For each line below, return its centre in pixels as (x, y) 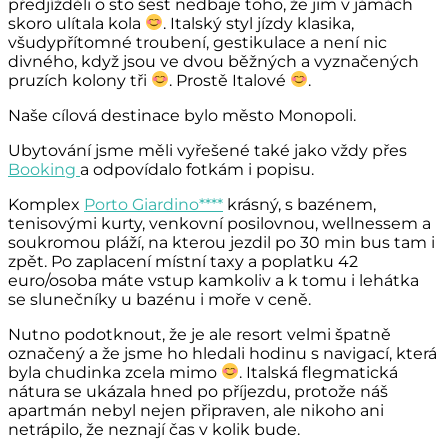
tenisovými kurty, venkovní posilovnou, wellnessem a (219, 223)
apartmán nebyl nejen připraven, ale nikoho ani (196, 410)
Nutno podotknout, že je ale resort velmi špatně (199, 334)
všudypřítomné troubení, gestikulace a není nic (197, 42)
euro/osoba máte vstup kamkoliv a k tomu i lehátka (213, 280)
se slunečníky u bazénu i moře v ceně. (159, 299)
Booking (44, 169)
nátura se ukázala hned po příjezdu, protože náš (198, 391)
